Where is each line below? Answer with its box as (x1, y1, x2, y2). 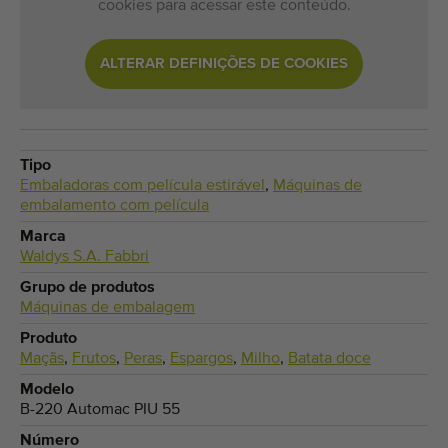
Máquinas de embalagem (20, 300, 195, 317)
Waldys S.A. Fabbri (20, 249, 149, 266)
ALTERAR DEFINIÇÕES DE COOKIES (100, 56, 348, 72)
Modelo (20, 382, 74, 399)
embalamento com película (20, 198, 209, 215)
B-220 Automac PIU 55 (20, 402, 180, 419)
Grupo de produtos (20, 280, 155, 297)
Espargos (170, 351, 233, 368)
